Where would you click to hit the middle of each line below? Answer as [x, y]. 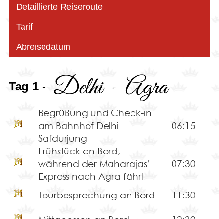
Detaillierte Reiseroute [59, 7]
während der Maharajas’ [94, 163]
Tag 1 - [27, 86]
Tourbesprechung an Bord [96, 195]
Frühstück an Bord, [79, 151]
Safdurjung [62, 138]
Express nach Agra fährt [91, 176]
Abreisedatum [43, 47]
